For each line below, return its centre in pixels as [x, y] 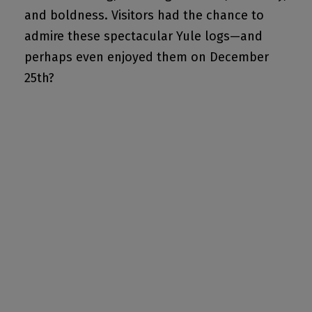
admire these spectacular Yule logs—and [143, 37]
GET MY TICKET [166, 274]
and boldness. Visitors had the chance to [144, 16]
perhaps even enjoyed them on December [147, 57]
